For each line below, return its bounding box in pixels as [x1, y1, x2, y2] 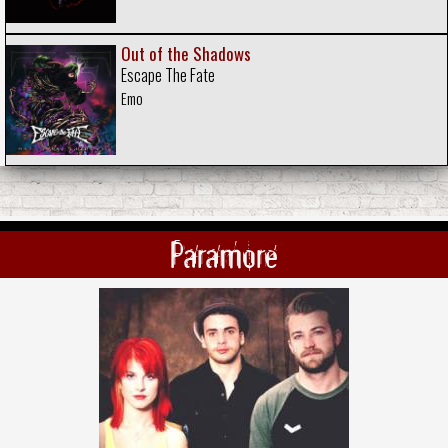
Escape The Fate [121, 62, 216, 87]
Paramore [170, 231, 278, 279]
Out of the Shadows [121, 40, 252, 66]
